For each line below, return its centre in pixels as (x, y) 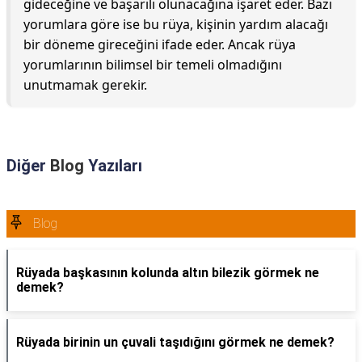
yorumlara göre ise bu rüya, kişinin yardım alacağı (176, 24)
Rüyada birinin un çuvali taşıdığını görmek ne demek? (175, 342)
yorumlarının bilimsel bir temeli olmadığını (153, 65)
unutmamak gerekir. (85, 85)
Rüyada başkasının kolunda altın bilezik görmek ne (168, 273)
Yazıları (113, 166)
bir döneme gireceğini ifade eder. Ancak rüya (160, 44)
